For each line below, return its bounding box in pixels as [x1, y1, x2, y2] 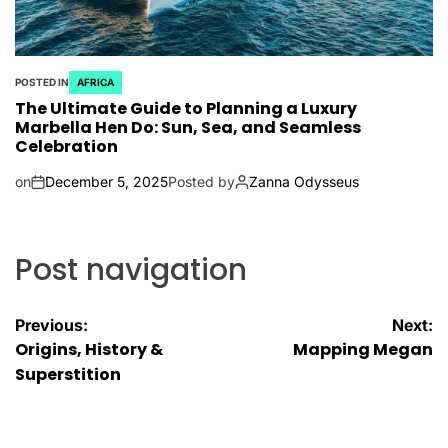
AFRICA [77, 76, 114, 89]
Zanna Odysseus [249, 173, 359, 191]
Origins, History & [15, 338, 163, 362]
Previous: [15, 315, 88, 336]
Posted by [168, 173, 235, 191]
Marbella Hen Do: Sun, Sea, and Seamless [15, 116, 361, 140]
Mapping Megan [293, 338, 433, 362]
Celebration [15, 135, 118, 159]
